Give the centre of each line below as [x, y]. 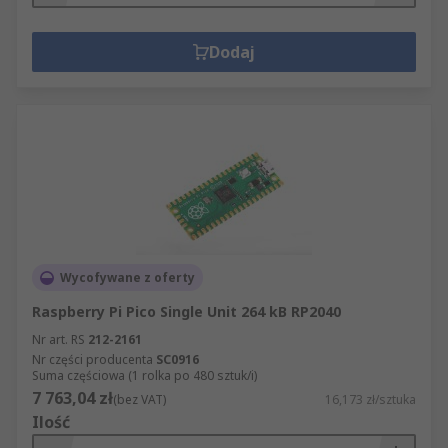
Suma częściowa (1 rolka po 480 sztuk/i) [144, 375]
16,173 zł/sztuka [370, 399]
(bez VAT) [139, 399]
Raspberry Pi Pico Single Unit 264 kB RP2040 [186, 311]
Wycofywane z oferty [127, 277]
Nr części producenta [92, 359]
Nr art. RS [58, 339]
